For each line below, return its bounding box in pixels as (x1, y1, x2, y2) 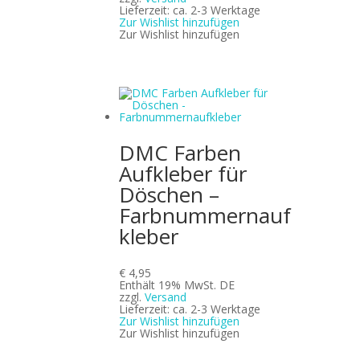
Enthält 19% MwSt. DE (119, 277, 235, 293)
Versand (145, 289, 187, 305)
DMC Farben (119, 138, 242, 168)
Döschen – (119, 180, 220, 210)
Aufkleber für (119, 159, 247, 189)
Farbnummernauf (119, 201, 292, 231)
